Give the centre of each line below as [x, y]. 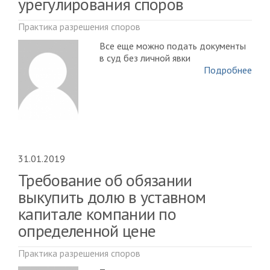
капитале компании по [97, 214]
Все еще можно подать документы [173, 46]
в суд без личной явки [145, 58]
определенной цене [87, 231]
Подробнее [228, 70]
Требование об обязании [105, 180]
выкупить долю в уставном [112, 197]
